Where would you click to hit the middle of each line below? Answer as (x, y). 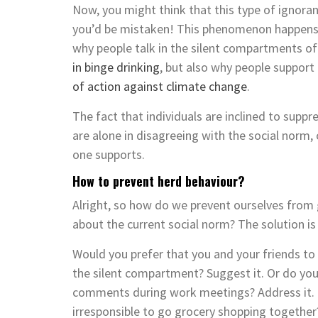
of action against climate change (160, 86)
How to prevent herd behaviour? (159, 181)
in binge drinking (116, 67)
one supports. (109, 154)
